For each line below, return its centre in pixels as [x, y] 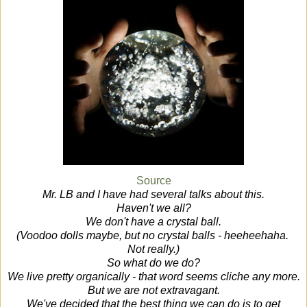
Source [153, 181]
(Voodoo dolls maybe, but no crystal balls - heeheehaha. [153, 236]
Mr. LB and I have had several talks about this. [153, 195]
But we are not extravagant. [153, 291]
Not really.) [153, 249]
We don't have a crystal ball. [153, 222]
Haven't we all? [153, 208]
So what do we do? [153, 263]
